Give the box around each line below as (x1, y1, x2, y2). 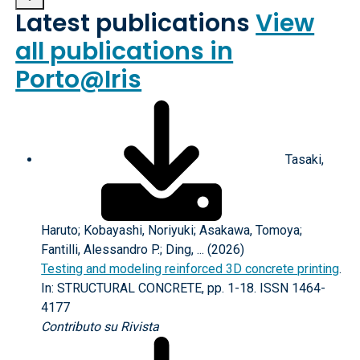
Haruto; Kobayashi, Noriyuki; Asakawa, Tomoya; (41, 223, 303, 238)
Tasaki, (282, 152, 325, 168)
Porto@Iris (15, 63, 142, 96)
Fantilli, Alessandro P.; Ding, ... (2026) (41, 242, 245, 257)
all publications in (15, 35, 234, 68)
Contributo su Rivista (41, 319, 160, 334)
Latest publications (15, 6, 256, 40)
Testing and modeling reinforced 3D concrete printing (41, 261, 340, 276)
